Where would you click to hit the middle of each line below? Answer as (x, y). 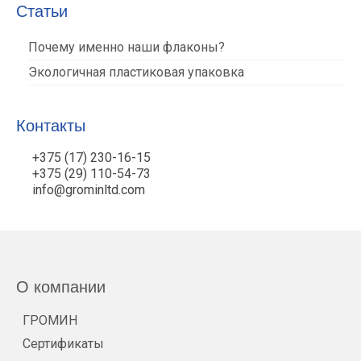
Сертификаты (63, 344)
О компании (61, 287)
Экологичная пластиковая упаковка (136, 73)
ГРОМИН (50, 321)
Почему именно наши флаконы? (127, 48)
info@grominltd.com (89, 190)
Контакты (51, 126)
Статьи (42, 12)
